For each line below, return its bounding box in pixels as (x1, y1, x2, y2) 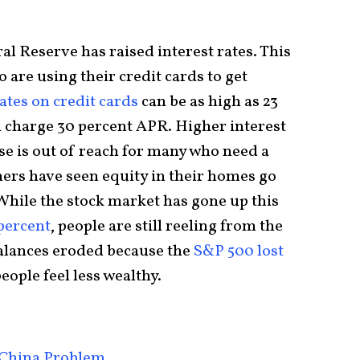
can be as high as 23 (138, 90, 278, 113)
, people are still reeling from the (51, 215, 283, 238)
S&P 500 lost (194, 239, 284, 263)
